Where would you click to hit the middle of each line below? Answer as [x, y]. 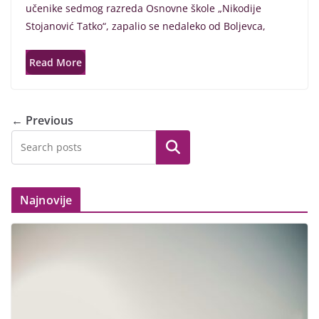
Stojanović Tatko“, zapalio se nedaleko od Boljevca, [146, 26]
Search [173, 148]
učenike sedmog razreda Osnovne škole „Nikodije [143, 9]
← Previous [42, 121]
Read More [56, 63]
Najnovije [46, 200]
